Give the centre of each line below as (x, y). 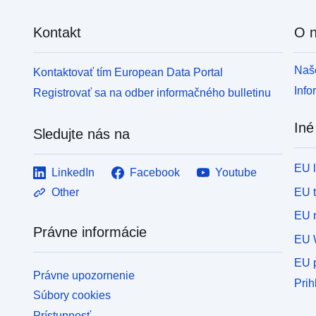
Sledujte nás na (82, 134)
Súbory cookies (72, 296)
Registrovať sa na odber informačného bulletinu (152, 92)
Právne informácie (90, 232)
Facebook (155, 172)
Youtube (236, 172)
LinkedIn (73, 172)
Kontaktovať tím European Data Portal (128, 72)
